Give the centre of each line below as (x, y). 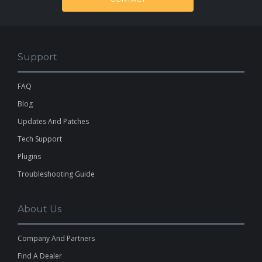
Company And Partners (56, 238)
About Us (39, 209)
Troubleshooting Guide (56, 174)
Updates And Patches (53, 121)
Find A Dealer (40, 256)
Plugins (29, 156)
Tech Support (40, 139)
